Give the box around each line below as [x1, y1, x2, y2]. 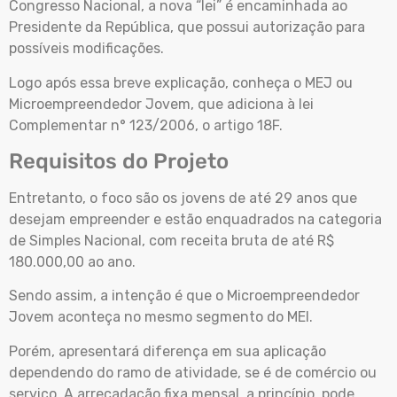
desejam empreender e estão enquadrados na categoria [9, 211, 382, 229]
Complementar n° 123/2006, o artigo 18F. [9, 116, 283, 134]
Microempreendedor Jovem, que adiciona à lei [9, 95, 314, 113]
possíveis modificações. [9, 40, 164, 58]
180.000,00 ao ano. [9, 253, 136, 271]
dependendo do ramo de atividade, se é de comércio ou [9, 363, 377, 381]
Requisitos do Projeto [9, 149, 229, 175]
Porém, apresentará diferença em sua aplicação [9, 342, 326, 360]
